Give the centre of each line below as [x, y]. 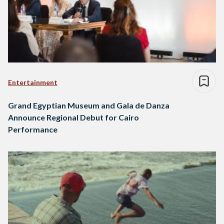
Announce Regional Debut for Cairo [73, 117]
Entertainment [33, 82]
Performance [33, 129]
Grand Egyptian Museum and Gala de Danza [89, 105]
